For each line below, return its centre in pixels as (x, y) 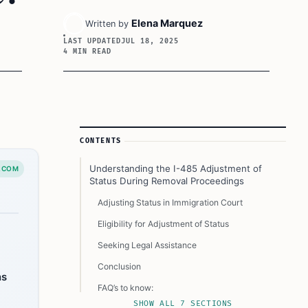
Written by (107, 24)
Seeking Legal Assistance (147, 245)
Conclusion (119, 266)
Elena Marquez (167, 23)
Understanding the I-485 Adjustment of (176, 168)
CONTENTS (101, 141)
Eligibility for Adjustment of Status (163, 224)
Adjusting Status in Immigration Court (170, 202)
